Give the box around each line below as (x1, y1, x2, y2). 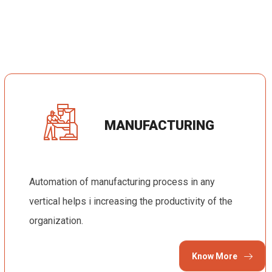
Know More (191, 251, 239, 261)
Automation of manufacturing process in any (29, 175, 215, 188)
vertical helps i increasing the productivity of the (29, 195, 233, 207)
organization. (29, 214, 239, 226)
